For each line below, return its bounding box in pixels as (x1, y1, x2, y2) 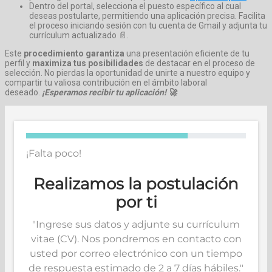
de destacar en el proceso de (143, 58, 255, 69)
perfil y (5, 58, 32, 69)
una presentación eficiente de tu (124, 49, 250, 59)
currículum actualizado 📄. (29, 30, 129, 41)
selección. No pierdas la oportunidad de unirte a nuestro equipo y (5, 68, 250, 78)
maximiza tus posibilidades (32, 58, 143, 69)
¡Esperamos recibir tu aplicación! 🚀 (40, 87, 177, 98)
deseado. (5, 87, 40, 98)
